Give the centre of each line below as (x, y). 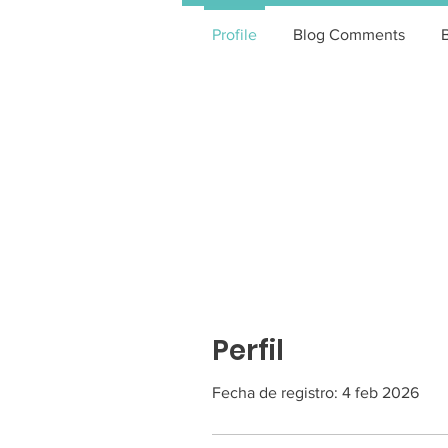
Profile (234, 34)
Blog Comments (349, 34)
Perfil (248, 350)
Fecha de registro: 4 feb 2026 (315, 392)
